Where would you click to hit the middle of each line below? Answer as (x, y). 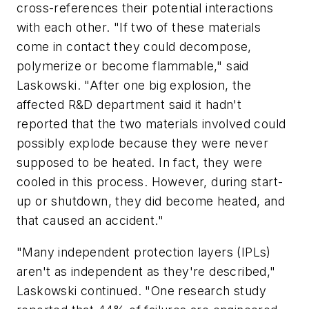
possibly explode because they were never (142, 143)
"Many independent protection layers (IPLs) (144, 252)
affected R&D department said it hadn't (129, 105)
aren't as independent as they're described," (146, 271)
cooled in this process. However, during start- (150, 182)
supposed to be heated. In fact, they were (140, 163)
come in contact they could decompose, (134, 47)
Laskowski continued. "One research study (141, 290)
